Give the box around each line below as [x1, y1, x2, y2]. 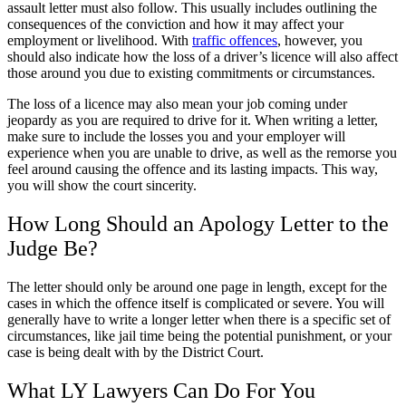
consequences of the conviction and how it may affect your [7, 16, 343, 33]
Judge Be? [7, 237, 98, 261]
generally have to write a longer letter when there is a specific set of [7, 312, 391, 328]
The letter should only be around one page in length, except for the [7, 279, 387, 295]
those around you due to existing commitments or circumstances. [7, 65, 375, 82]
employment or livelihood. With [7, 33, 192, 49]
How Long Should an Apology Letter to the [7, 212, 389, 237]
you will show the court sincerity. [7, 178, 197, 194]
